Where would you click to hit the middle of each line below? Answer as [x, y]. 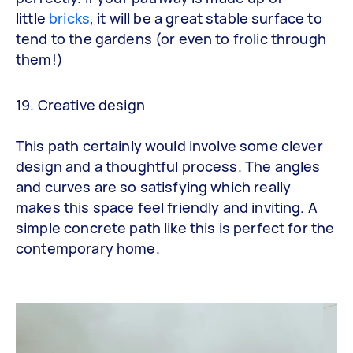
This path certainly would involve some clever [169, 145]
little [33, 19]
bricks [69, 19]
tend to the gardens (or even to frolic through [171, 39]
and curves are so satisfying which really [154, 186]
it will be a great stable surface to [208, 19]
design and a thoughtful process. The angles [168, 166]
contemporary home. [88, 248]
